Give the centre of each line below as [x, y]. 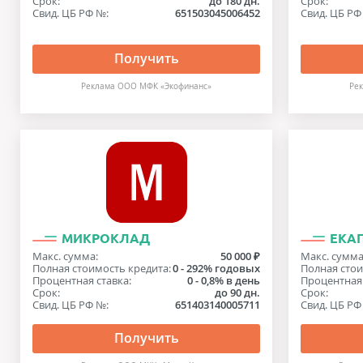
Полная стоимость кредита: [102, 268]
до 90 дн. [238, 293]
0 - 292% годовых [217, 268]
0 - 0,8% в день [224, 280]
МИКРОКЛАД [106, 238]
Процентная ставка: [82, 280]
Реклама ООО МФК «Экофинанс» [147, 86]
